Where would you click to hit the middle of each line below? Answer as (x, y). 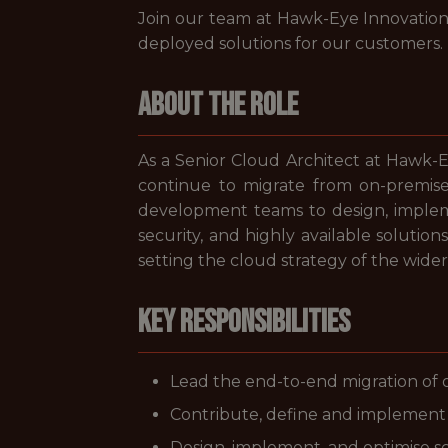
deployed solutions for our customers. (290, 43)
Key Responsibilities (244, 322)
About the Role (218, 105)
